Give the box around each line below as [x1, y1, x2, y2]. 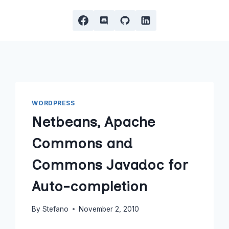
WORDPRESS [32, 99, 75, 107]
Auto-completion [32, 177, 148, 195]
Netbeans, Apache [32, 112, 155, 130]
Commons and [32, 134, 133, 152]
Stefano [42, 204, 68, 213]
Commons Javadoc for [32, 155, 189, 173]
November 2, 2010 [78, 204, 139, 213]
